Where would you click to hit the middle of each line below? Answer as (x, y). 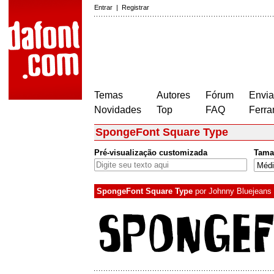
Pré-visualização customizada (151, 153)
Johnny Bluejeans (240, 191)
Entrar (103, 7)
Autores (173, 95)
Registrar (135, 7)
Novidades (118, 110)
